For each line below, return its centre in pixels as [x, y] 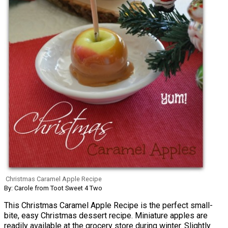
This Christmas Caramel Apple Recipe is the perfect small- [108, 205]
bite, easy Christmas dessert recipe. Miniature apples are [106, 215]
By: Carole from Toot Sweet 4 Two [53, 188]
